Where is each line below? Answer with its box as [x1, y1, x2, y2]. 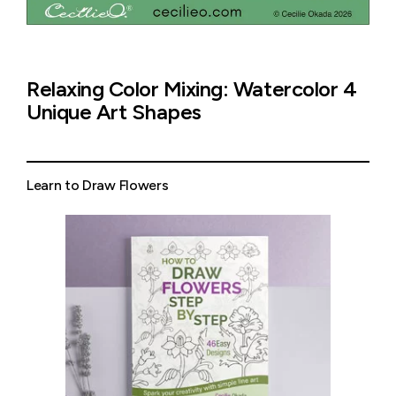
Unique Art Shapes [27, 98, 202, 125]
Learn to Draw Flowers [27, 176, 169, 194]
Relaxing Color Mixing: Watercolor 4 [27, 75, 357, 102]
